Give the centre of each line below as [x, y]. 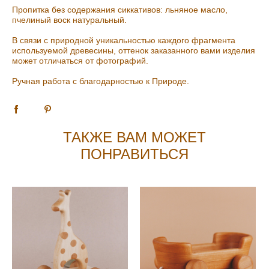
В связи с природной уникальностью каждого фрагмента [124, 41]
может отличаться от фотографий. [81, 61]
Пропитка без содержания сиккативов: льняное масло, [120, 10]
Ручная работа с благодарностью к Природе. [101, 81]
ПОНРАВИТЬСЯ [134, 155]
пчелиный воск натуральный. [69, 20]
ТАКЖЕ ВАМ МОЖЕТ [134, 138]
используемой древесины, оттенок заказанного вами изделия [134, 51]
